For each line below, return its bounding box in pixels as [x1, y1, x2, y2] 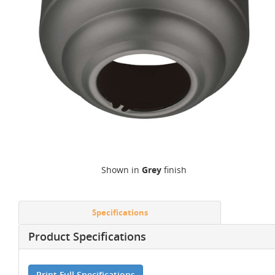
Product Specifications [28, 229, 146, 244]
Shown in [101, 164, 142, 176]
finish [161, 164, 187, 176]
